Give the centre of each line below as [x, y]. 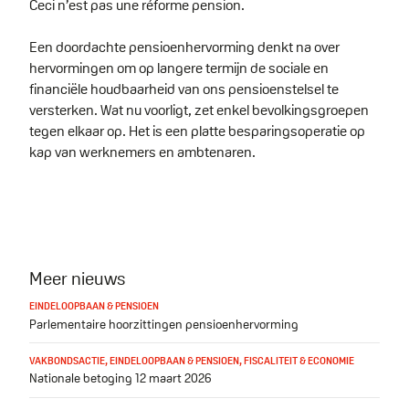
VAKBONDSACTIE [67, 360]
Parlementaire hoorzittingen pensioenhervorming [164, 324]
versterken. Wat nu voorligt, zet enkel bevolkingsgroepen [199, 110]
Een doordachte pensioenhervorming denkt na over [184, 47]
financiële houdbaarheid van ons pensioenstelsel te [184, 89]
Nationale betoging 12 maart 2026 [120, 378]
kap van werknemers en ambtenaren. [144, 152]
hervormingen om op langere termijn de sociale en [179, 68]
